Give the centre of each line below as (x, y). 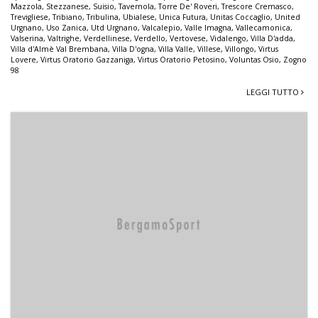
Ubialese (139, 17)
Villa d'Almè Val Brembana (59, 49)
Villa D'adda (272, 39)
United (287, 17)
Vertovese (188, 39)
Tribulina (103, 17)
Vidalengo (228, 39)
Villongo (240, 49)
